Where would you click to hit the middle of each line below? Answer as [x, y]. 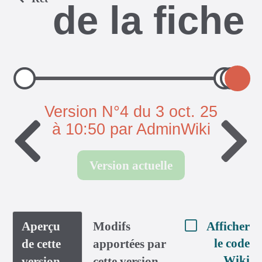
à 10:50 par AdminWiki [131, 129]
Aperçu [41, 226]
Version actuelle [131, 165]
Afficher [228, 226]
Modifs [111, 226]
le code [232, 243]
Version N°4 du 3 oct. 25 [131, 111]
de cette [41, 244]
